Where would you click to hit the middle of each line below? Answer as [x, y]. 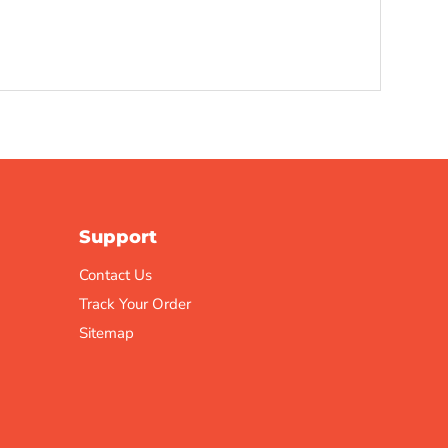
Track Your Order [134, 304]
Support [117, 237]
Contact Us [115, 275]
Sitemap [106, 333]
